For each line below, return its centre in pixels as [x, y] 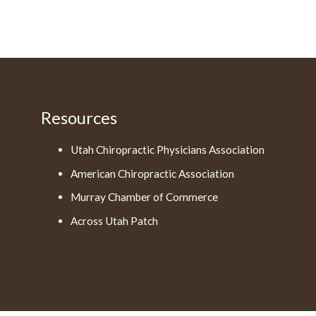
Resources [79, 118]
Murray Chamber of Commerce [145, 197]
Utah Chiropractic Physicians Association [168, 150]
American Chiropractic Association [153, 173]
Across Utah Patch [115, 220]
